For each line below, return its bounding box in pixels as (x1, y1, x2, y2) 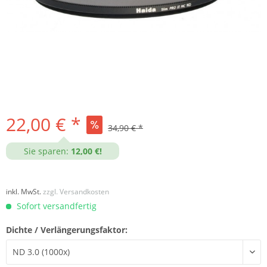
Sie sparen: (23, 145, 69, 157)
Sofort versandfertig (14, 200, 97, 212)
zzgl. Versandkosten (43, 186, 109, 197)
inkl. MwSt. (6, 186, 43, 197)
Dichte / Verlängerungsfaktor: (6, 223, 128, 235)
